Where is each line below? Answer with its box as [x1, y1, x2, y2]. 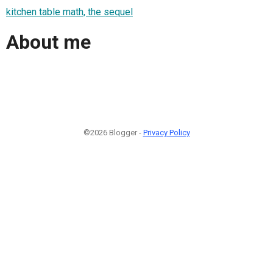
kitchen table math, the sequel [6, 5, 133, 18]
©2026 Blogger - [83, 127, 143, 137]
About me [6, 30, 91, 54]
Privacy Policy [143, 127, 190, 137]
